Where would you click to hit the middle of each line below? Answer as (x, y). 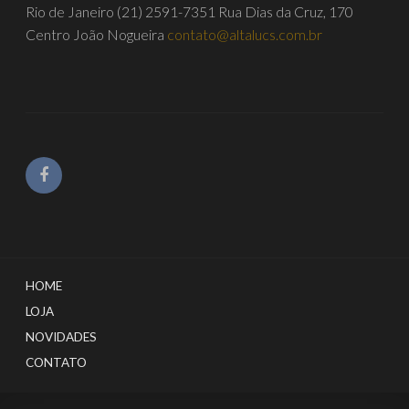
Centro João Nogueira (95, 35)
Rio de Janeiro (70, 12)
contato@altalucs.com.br (245, 35)
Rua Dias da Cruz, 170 (286, 12)
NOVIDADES (62, 337)
